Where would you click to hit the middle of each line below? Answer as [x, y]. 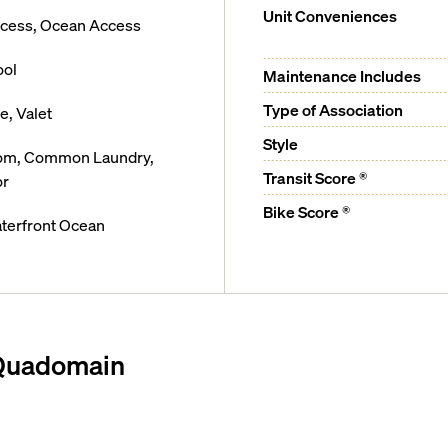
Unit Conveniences [330, 15]
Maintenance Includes [342, 75]
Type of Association [333, 109]
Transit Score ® [315, 177]
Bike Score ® [306, 211]
